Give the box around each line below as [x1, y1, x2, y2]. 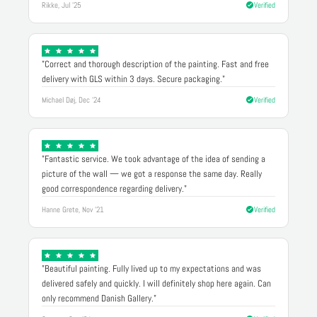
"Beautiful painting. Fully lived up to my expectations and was [42, 262, 261, 275]
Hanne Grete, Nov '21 [42, 204, 104, 214]
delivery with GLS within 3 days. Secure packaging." [42, 72, 225, 85]
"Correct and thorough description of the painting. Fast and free [42, 57, 269, 70]
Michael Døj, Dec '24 [42, 94, 101, 105]
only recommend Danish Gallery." [42, 292, 156, 304]
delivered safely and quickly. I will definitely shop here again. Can [42, 277, 271, 289]
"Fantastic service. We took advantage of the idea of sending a [42, 152, 265, 165]
